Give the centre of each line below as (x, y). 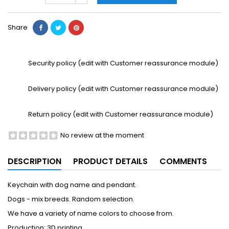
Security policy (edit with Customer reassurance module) (123, 63)
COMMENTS (183, 161)
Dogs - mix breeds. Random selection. (71, 199)
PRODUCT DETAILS (110, 161)
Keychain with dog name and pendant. (72, 185)
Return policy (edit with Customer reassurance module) (121, 114)
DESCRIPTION (35, 161)
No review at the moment (102, 135)
